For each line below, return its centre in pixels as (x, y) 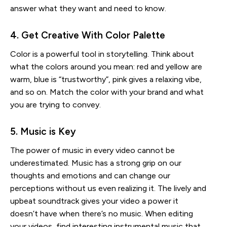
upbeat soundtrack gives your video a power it (94, 201)
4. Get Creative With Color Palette (88, 35)
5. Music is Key (43, 132)
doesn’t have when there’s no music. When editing (102, 214)
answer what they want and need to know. (88, 9)
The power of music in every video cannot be (92, 150)
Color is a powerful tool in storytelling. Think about (102, 54)
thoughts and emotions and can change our (90, 176)
